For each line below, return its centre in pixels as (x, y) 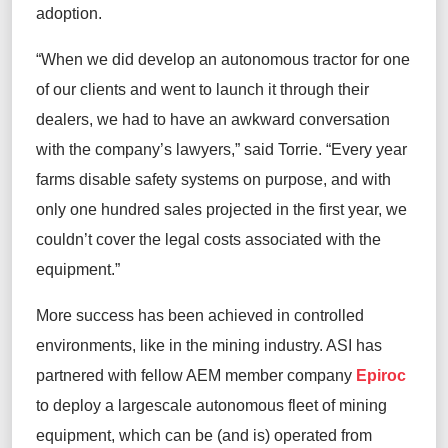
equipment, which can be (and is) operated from (204, 435)
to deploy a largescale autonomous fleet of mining (211, 405)
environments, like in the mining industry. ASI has (209, 345)
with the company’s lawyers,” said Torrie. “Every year (221, 149)
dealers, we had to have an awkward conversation (213, 119)
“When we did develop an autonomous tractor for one (223, 59)
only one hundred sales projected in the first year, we (221, 209)
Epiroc (381, 375)
